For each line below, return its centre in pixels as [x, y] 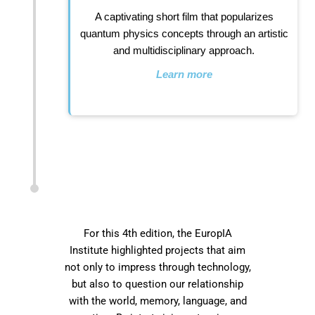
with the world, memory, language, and [157, 301]
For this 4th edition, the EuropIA [157, 233]
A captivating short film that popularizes [184, 17]
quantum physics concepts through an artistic [184, 34]
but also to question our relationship [157, 284]
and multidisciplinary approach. [184, 51]
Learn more [184, 75]
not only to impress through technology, [157, 267]
